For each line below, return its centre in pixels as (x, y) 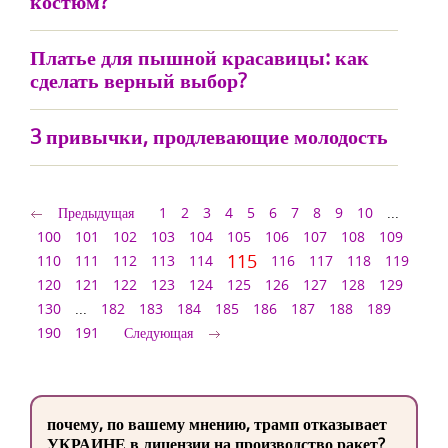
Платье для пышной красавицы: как (199, 57)
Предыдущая (96, 212)
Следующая (158, 332)
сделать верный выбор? (138, 80)
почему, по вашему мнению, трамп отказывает (217, 424)
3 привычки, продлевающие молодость (209, 136)
